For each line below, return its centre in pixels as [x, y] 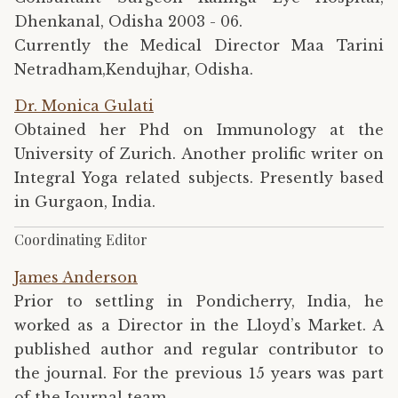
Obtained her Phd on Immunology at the [199, 129]
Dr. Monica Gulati [84, 105]
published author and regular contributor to [199, 349]
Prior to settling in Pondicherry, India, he [199, 301]
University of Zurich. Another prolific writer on [199, 153]
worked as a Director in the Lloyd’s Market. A [199, 325]
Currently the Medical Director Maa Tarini [199, 46]
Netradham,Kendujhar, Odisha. [134, 70]
